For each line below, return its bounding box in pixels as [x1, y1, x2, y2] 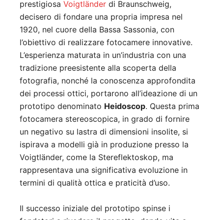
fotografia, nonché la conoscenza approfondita [20, 76, 195, 86]
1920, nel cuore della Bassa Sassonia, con [20, 25, 174, 35]
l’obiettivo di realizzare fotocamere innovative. [20, 37, 192, 48]
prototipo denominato [20, 101, 104, 111]
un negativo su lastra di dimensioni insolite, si [20, 127, 188, 137]
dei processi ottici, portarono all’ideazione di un [20, 88, 197, 99]
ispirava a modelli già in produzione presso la [20, 139, 189, 150]
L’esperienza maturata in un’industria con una [20, 50, 186, 60]
